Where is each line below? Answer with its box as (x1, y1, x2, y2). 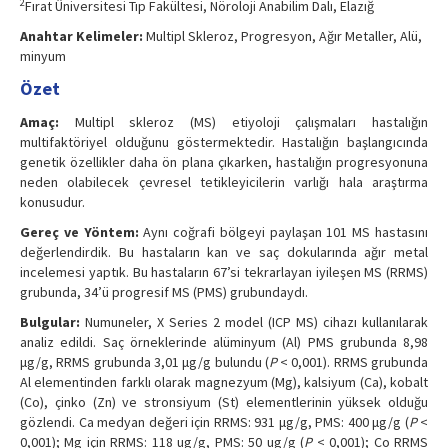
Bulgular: (20, 313, 80, 332)
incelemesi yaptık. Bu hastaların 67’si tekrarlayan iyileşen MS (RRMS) (20, 263, 428, 282)
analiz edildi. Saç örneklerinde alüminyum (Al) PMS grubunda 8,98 (20, 333, 428, 352)
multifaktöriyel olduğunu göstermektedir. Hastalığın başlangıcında (20, 133, 428, 152)
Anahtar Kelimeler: (20, 27, 143, 46)
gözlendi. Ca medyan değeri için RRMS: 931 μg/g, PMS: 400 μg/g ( (20, 413, 409, 432)
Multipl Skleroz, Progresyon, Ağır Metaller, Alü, (143, 27, 422, 46)
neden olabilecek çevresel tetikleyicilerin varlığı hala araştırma (20, 173, 428, 192)
